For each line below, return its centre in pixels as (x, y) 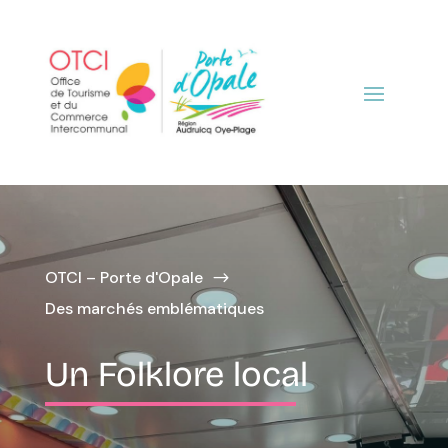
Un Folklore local (176, 373)
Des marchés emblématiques (154, 308)
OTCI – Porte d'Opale (123, 277)
